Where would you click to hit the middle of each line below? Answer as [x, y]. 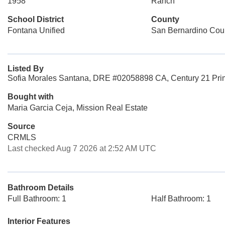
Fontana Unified [36, 30]
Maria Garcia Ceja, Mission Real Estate [78, 108]
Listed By [26, 69]
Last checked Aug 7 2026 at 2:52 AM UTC [82, 148]
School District [36, 19]
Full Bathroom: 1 [37, 199]
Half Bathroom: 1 [181, 199]
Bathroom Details [41, 188]
